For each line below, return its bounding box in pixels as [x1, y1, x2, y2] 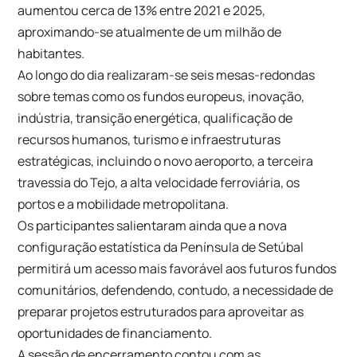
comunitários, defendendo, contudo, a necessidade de [18, 280, 334, 299]
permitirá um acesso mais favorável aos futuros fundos [18, 259, 337, 277]
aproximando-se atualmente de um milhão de [18, 22, 282, 41]
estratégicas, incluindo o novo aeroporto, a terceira [18, 151, 314, 170]
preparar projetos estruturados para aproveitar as [18, 302, 304, 320]
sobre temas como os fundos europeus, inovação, [18, 87, 305, 105]
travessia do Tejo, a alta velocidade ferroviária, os [18, 173, 300, 191]
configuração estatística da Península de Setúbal [18, 237, 304, 256]
